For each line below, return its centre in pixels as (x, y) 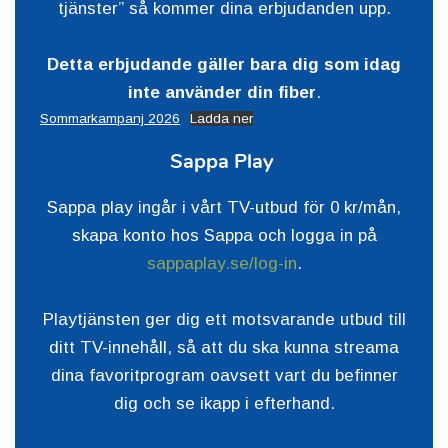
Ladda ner (222, 118)
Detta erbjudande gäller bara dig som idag (224, 64)
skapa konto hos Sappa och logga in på (224, 235)
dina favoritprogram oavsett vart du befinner (224, 375)
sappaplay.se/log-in (221, 263)
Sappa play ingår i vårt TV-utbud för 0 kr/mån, (224, 207)
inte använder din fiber (221, 92)
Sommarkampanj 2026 (110, 118)
